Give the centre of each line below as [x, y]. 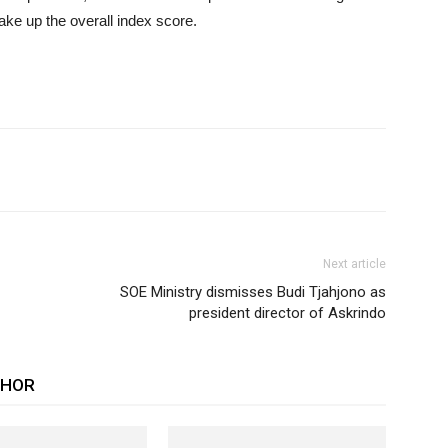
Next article [354, 264]
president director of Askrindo [287, 313]
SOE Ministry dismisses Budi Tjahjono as [253, 292]
